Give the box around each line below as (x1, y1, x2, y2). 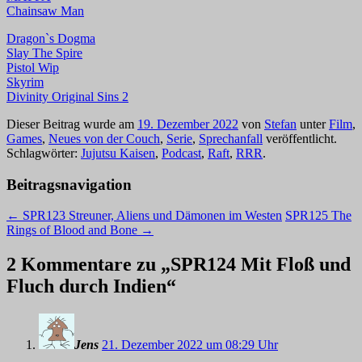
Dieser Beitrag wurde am (6, 116, 137, 131)
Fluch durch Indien (6, 276, 166, 297)
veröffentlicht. (263, 131, 337, 145)
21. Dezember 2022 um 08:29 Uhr (102, 338, 278, 352)
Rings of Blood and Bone (6, 223, 141, 238)
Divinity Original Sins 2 (6, 89, 128, 103)
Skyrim (6, 74, 44, 89)
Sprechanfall (199, 131, 263, 145)
